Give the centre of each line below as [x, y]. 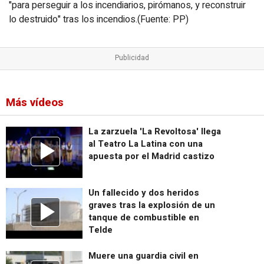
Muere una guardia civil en [143, 255]
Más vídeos [34, 103]
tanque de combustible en [144, 217]
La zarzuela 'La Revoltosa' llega [155, 132]
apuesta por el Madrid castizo [151, 156]
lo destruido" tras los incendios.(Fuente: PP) [99, 19]
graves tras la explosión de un [152, 205]
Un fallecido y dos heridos [144, 192]
